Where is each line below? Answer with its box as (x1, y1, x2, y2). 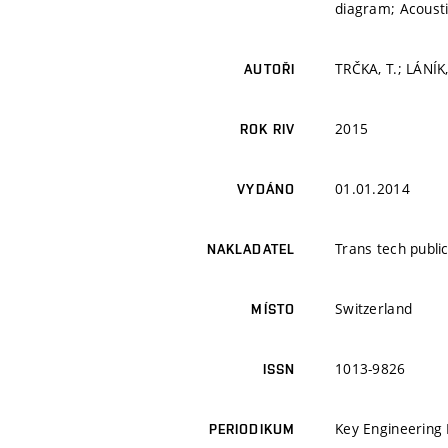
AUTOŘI (244, 61, 295, 78)
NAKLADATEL (206, 241, 295, 258)
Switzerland (335, 299, 413, 319)
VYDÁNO (237, 181, 295, 198)
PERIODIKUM (208, 421, 295, 438)
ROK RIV (240, 121, 295, 138)
